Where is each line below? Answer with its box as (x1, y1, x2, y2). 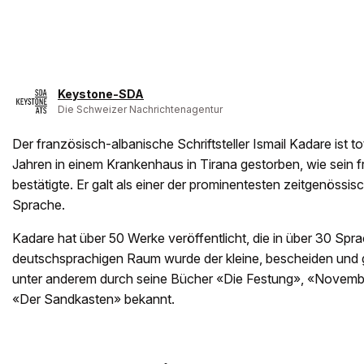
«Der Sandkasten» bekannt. (12, 291, 175, 307)
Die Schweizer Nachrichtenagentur (58, 103, 223, 115)
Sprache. (12, 197, 65, 213)
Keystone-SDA (58, 87, 144, 101)
